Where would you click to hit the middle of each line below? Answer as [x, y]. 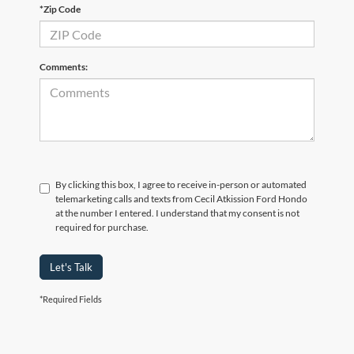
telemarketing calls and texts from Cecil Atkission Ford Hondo [181, 199]
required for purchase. [102, 228]
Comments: [64, 67]
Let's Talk [71, 267]
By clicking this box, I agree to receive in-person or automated [181, 185]
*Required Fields [71, 299]
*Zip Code [60, 9]
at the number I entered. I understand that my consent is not [177, 213]
